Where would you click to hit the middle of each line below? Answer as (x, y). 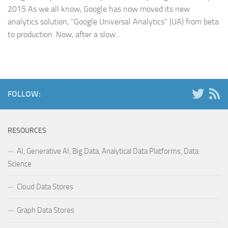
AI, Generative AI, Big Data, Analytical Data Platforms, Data (108, 151)
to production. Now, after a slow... (64, 35)
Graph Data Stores (46, 210)
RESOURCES (27, 131)
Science (20, 164)
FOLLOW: (24, 94)
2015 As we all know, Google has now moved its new (99, 9)
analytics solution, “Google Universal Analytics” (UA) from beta (113, 22)
